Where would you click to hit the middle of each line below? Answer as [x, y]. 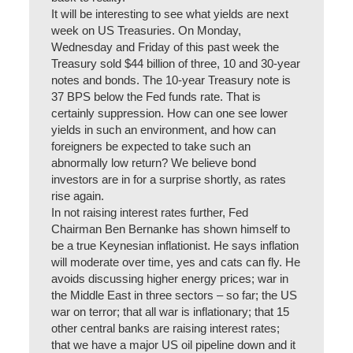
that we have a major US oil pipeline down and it [174, 345]
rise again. [78, 196]
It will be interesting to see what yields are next [170, 14]
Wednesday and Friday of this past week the [165, 47]
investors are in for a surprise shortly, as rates [169, 180]
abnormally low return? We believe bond [154, 163]
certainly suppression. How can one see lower [170, 113]
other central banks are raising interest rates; [166, 329]
